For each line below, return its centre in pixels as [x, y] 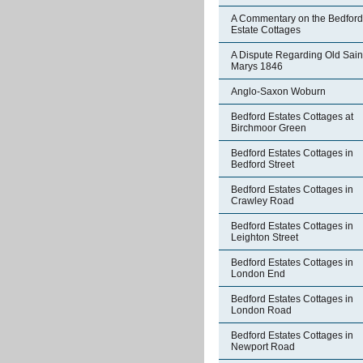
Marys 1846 [257, 66]
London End [258, 274]
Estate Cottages [266, 30]
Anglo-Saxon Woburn [278, 92]
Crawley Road [263, 201]
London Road [261, 310]
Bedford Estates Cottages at [292, 117]
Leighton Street [265, 237]
